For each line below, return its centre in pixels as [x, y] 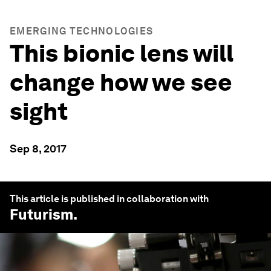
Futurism [41, 214]
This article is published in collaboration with [109, 199]
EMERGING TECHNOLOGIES [82, 31]
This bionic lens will [122, 53]
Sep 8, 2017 [38, 149]
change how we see [121, 82]
